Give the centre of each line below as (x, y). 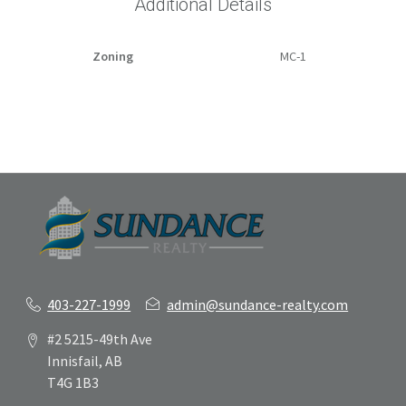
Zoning (113, 57)
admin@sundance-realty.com (258, 304)
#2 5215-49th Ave (100, 338)
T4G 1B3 (73, 382)
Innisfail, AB (85, 360)
